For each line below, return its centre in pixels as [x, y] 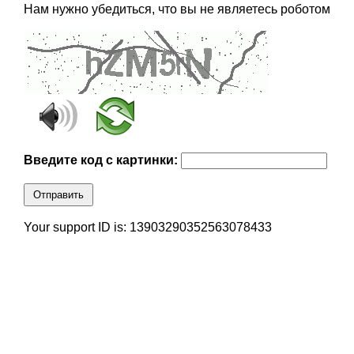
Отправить [58, 195]
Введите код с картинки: [102, 160]
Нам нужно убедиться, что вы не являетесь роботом [177, 9]
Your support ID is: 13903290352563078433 [147, 228]
